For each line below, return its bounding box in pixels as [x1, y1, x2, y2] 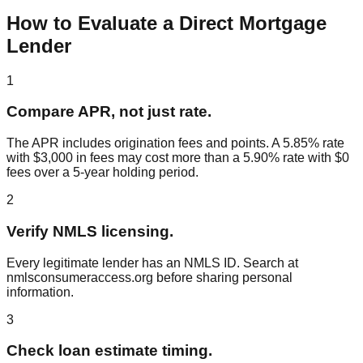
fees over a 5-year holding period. [6, 165, 199, 180]
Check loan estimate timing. [6, 342, 212, 360]
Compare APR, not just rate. [6, 103, 211, 121]
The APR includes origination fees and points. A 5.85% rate [6, 136, 344, 151]
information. [6, 284, 74, 299]
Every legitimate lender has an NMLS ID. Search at [6, 255, 298, 270]
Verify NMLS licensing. [6, 222, 173, 240]
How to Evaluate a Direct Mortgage [6, 11, 327, 34]
